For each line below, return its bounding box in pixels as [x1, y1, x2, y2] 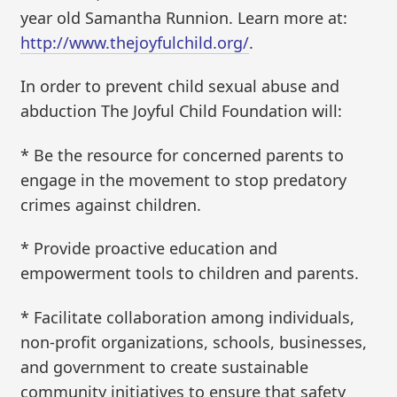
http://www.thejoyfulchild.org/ [20, 31, 250, 53]
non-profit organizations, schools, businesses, [20, 331, 368, 353]
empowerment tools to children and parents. [20, 262, 360, 284]
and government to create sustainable [20, 355, 309, 378]
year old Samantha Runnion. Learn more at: [20, 6, 348, 28]
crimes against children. [20, 193, 202, 215]
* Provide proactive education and [20, 237, 278, 260]
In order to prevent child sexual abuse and [20, 75, 340, 97]
